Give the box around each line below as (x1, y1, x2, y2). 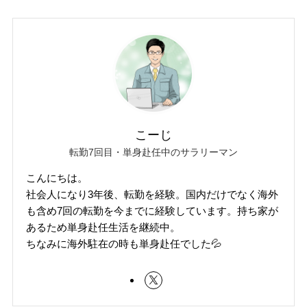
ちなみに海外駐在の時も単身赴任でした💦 (26, 238, 222, 250)
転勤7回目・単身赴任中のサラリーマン (69, 147, 238, 158)
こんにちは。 (26, 172, 88, 184)
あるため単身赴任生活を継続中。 (26, 221, 181, 234)
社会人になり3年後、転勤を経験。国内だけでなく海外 (26, 188, 279, 201)
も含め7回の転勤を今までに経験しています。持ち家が (26, 205, 279, 217)
